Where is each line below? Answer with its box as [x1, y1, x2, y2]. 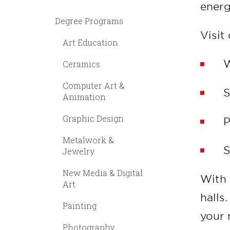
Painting [63, 200, 97, 211]
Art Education [63, 37, 118, 48]
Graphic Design [63, 113, 124, 124]
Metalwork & [63, 135, 114, 145]
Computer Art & [63, 80, 125, 91]
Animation [63, 91, 106, 102]
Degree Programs [55, 15, 123, 26]
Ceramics [63, 59, 100, 69]
